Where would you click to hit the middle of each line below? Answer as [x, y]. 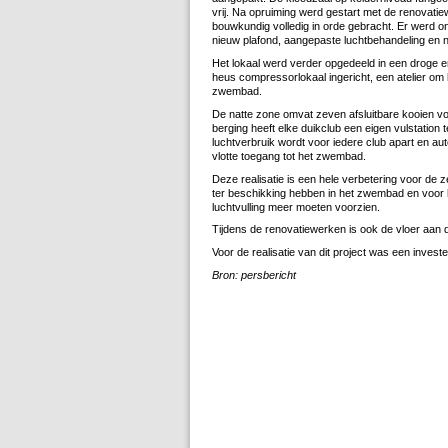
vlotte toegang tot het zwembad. [289, 155]
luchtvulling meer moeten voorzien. [296, 206]
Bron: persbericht [254, 275]
